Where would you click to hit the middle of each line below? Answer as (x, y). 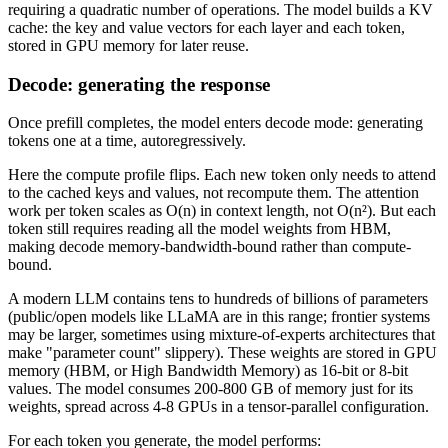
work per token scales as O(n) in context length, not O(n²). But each (222, 211)
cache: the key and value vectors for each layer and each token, (206, 27)
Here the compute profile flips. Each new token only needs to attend (222, 175)
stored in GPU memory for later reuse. (128, 45)
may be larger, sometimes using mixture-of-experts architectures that (221, 335)
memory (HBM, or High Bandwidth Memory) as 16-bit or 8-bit (208, 371)
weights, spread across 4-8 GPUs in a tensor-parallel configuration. (218, 407)
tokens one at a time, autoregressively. (127, 141)
